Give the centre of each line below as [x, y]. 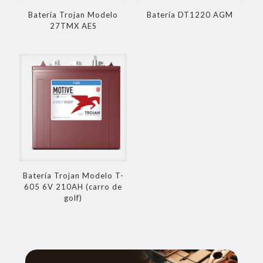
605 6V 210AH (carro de [73, 187]
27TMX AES [73, 26]
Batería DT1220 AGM [190, 14]
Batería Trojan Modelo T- [73, 176]
